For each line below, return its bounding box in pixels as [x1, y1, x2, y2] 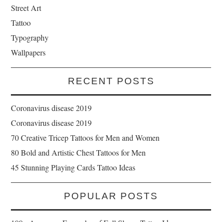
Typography [11, 32, 49, 43]
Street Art [11, 2, 42, 13]
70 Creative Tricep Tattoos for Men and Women [11, 132, 160, 143]
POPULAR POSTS [64, 191, 158, 202]
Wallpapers [11, 47, 46, 58]
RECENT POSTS [67, 76, 155, 87]
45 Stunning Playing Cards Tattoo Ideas [11, 162, 136, 173]
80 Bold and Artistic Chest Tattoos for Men [11, 147, 146, 158]
